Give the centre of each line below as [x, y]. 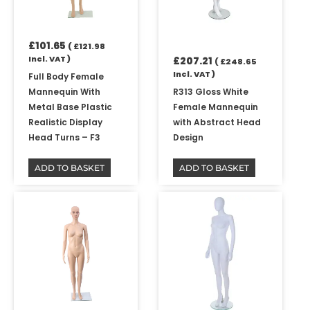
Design [189, 137]
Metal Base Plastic [71, 107]
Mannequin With [65, 91]
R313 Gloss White [211, 91]
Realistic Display [66, 122]
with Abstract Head [217, 122]
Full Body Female [66, 76]
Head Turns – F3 [65, 137]
